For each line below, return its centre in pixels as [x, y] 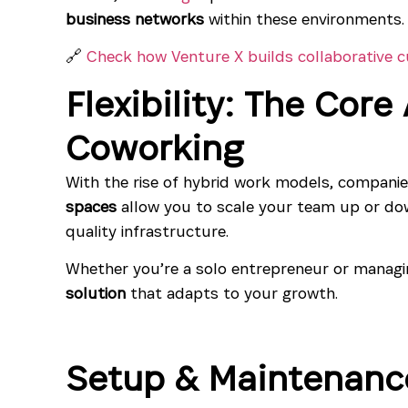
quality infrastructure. [147, 230]
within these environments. [304, 19]
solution [96, 293]
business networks [135, 19]
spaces [91, 206]
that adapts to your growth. [232, 293]
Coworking [154, 147]
